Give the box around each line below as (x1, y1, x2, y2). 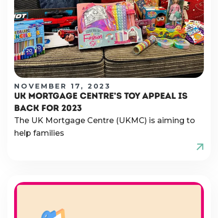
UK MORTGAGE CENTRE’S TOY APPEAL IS (14, 91, 187, 102)
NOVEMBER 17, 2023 (14, 82, 111, 91)
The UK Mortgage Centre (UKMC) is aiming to (14, 116, 195, 126)
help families (14, 128, 64, 138)
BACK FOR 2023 (14, 103, 82, 114)
